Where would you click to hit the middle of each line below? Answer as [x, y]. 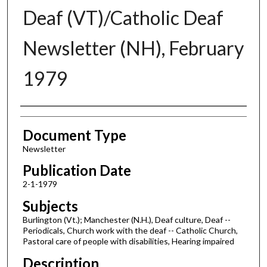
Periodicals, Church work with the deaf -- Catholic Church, [130, 231]
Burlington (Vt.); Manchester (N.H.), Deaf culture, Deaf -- [126, 220]
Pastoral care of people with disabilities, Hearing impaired [128, 241]
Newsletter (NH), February [133, 48]
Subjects [50, 206]
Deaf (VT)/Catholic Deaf [123, 17]
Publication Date [77, 170]
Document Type [74, 135]
